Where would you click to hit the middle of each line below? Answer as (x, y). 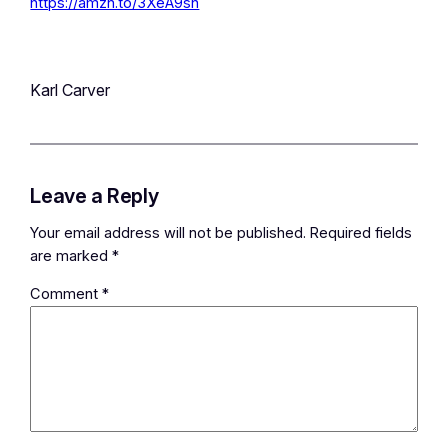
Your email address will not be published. (168, 233)
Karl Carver (70, 89)
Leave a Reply (94, 195)
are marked (71, 256)
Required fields (361, 233)
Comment (66, 293)
